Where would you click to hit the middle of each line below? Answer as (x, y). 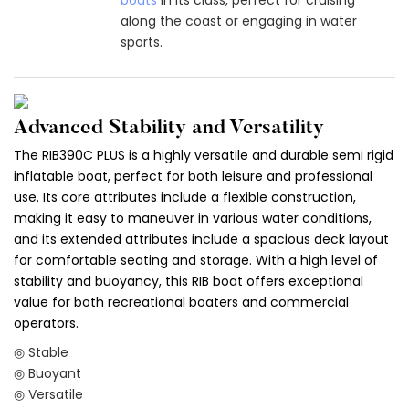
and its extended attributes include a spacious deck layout (201, 239)
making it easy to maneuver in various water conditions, (193, 218)
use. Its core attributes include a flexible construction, (185, 197)
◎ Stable (41, 352)
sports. (141, 42)
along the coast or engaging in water (238, 21)
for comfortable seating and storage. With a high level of (196, 260)
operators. (46, 323)
